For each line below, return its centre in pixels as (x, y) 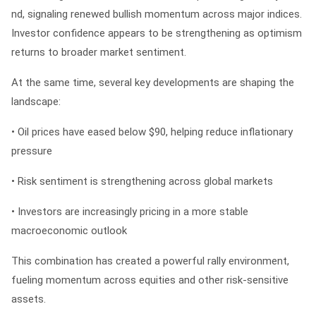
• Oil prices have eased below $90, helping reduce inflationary (152, 132)
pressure (32, 151)
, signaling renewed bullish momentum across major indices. (162, 14)
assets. (29, 299)
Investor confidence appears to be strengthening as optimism (157, 33)
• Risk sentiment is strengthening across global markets (142, 181)
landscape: (36, 102)
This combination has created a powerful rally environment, (150, 261)
